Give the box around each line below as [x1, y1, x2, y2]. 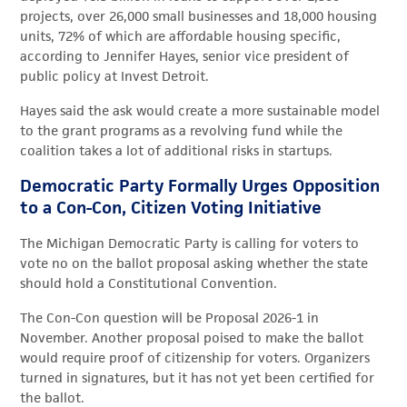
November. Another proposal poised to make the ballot [20, 330, 364, 346]
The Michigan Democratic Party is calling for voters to [20, 235, 360, 252]
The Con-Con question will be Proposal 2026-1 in [20, 310, 320, 326]
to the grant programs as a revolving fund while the [20, 123, 343, 139]
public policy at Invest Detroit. [20, 68, 210, 84]
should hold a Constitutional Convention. [20, 275, 278, 292]
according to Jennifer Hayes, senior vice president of [20, 48, 350, 65]
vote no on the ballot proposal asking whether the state [20, 255, 369, 272]
